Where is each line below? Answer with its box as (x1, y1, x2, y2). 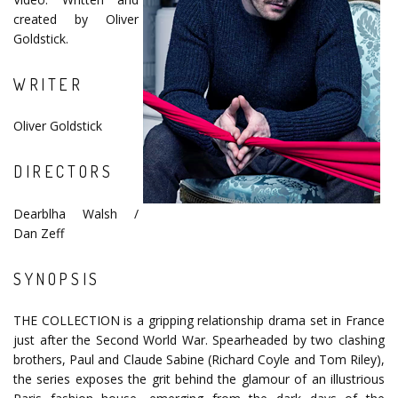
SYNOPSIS (13, 268, 100, 289)
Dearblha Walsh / (13, 204, 139, 222)
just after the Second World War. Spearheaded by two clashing (13, 331, 385, 349)
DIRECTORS (13, 162, 114, 182)
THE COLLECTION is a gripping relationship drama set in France (13, 312, 385, 330)
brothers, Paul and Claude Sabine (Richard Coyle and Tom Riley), (13, 351, 385, 369)
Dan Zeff (13, 224, 64, 242)
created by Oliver (13, 11, 139, 28)
